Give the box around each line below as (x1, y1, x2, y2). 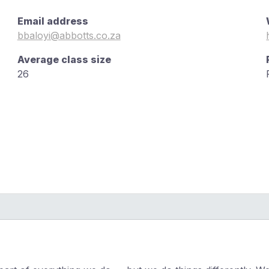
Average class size (17, 53, 111, 66)
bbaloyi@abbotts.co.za (17, 29, 121, 42)
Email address (17, 15, 88, 28)
